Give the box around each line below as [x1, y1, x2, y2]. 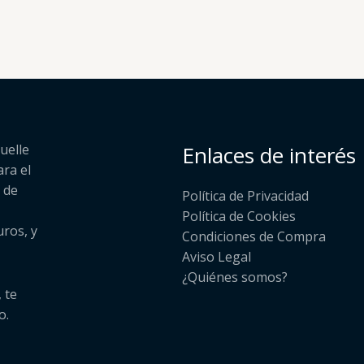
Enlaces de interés [182, 140, 356, 170]
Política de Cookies [182, 206, 296, 225]
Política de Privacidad [182, 186, 309, 205]
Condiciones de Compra [182, 227, 326, 245]
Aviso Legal [182, 247, 251, 266]
